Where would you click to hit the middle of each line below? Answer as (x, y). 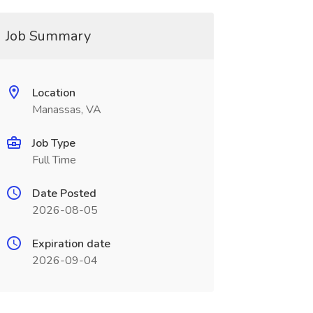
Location (53, 93)
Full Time (54, 160)
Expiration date (71, 244)
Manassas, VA (66, 110)
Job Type (53, 143)
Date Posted (64, 194)
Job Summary (48, 36)
